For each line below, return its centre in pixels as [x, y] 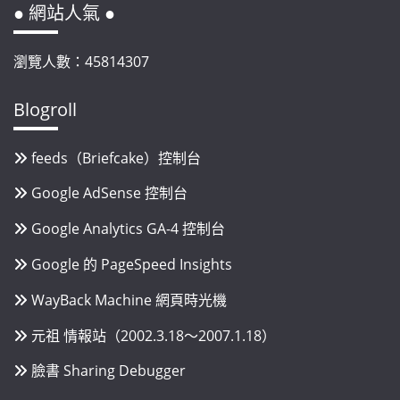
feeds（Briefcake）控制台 [116, 158]
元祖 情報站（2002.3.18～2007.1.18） [154, 335]
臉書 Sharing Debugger [108, 371]
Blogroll [45, 109]
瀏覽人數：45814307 [81, 61]
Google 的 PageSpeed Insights [132, 265]
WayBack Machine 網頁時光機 [129, 300]
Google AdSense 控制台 [109, 193]
